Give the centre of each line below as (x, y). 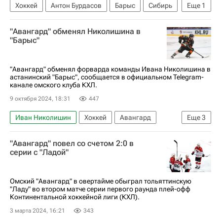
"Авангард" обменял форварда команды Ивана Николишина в (110, 69)
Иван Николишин (43, 117)
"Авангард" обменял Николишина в (75, 31)
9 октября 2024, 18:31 (40, 99)
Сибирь (160, 5)
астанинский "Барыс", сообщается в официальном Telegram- (107, 77)
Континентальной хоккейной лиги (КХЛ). (75, 197)
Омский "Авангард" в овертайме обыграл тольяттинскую (101, 181)
